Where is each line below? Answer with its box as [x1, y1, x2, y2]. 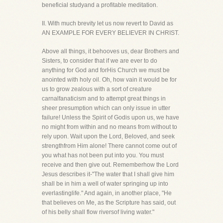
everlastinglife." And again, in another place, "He [42, 190, 172, 197]
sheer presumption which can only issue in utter [42, 105, 170, 111]
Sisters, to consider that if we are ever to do [42, 57, 157, 64]
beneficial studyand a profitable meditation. [42, 1, 158, 8]
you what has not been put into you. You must [42, 152, 164, 159]
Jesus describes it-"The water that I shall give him [42, 171, 174, 178]
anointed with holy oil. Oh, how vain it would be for [42, 76, 177, 83]
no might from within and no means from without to [42, 123, 177, 130]
